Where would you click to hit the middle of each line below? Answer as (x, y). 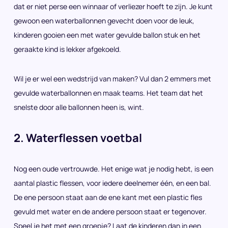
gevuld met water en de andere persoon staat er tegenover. (110, 211)
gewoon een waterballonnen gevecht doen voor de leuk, (104, 21)
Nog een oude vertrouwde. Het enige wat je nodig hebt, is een (113, 169)
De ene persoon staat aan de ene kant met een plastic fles (108, 197)
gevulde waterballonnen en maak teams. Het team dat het (108, 93)
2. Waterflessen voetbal (78, 138)
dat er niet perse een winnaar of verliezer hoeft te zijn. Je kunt (113, 6)
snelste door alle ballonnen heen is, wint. (79, 107)
